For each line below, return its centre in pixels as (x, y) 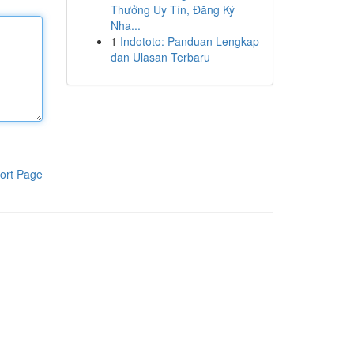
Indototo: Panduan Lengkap (189, 41)
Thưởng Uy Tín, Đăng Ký (172, 9)
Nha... (125, 25)
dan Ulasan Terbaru (160, 57)
